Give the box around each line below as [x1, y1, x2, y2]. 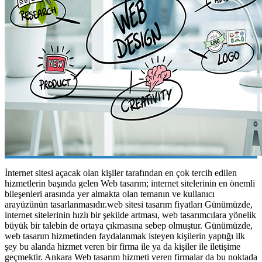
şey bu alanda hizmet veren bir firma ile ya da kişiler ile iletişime [5, 241, 240, 251]
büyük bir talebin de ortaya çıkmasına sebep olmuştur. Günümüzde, [5, 220, 253, 230]
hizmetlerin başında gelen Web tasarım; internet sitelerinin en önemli [5, 178, 255, 188]
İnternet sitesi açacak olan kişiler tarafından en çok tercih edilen [5, 167, 237, 178]
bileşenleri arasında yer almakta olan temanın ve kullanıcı [5, 188, 215, 199]
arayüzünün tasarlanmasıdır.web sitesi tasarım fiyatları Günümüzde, [5, 199, 253, 209]
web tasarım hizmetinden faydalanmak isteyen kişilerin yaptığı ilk [5, 230, 245, 241]
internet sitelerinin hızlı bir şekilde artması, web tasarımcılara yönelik [5, 209, 256, 220]
